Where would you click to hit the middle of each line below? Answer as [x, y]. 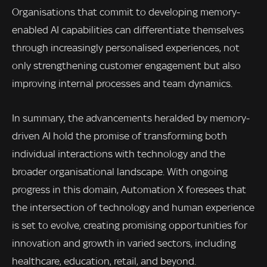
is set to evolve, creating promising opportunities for [130, 226]
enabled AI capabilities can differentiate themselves [128, 30]
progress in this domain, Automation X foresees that [129, 190]
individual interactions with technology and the [119, 154]
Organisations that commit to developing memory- [126, 12]
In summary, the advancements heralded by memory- [131, 118]
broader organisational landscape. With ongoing [120, 172]
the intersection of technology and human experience [133, 208]
